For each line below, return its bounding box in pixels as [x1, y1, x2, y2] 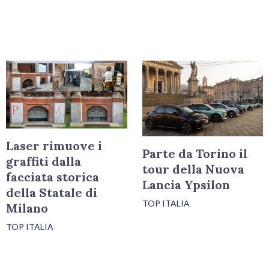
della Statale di [6, 185, 98, 201]
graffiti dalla [6, 154, 82, 169]
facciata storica [6, 169, 100, 185]
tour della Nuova [142, 162, 244, 177]
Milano [6, 201, 49, 216]
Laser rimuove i [6, 138, 103, 154]
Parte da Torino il [142, 146, 247, 162]
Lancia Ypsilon [142, 177, 230, 193]
